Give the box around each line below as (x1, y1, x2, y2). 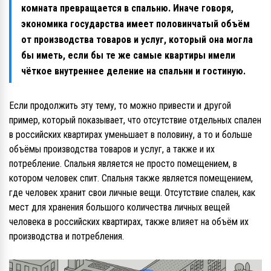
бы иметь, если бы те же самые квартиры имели (21, 49, 235, 61)
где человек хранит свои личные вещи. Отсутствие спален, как (9, 186, 255, 198)
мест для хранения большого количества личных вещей (9, 201, 230, 213)
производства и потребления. (9, 230, 124, 242)
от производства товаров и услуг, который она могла (21, 33, 253, 45)
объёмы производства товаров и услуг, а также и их (9, 143, 215, 155)
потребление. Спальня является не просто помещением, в (9, 157, 237, 169)
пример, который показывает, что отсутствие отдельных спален (9, 114, 261, 126)
